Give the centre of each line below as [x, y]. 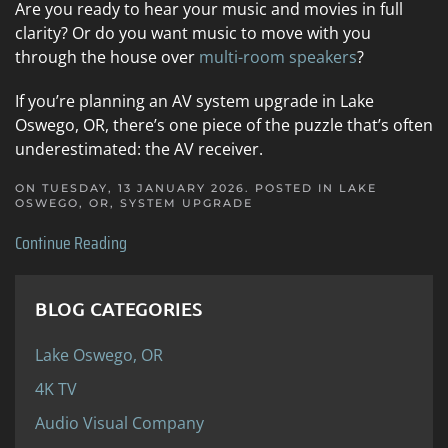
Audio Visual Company [119, 422]
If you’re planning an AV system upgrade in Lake [194, 100]
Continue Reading [71, 242]
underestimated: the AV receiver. [141, 148]
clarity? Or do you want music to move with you [193, 32]
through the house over [107, 56]
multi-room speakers [278, 56]
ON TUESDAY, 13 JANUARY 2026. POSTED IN [177, 187]
